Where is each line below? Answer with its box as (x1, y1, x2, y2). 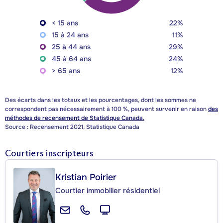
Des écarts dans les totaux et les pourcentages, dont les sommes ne (5, 96, 196, 105)
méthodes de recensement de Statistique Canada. (5, 114, 144, 122)
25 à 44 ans (52, 42, 91, 52)
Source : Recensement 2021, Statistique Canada (5, 123, 139, 131)
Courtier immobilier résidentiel (55, 186, 160, 196)
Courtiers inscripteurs (5, 148, 94, 159)
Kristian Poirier (55, 172, 116, 183)
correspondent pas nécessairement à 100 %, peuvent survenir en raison (5, 105, 208, 113)
